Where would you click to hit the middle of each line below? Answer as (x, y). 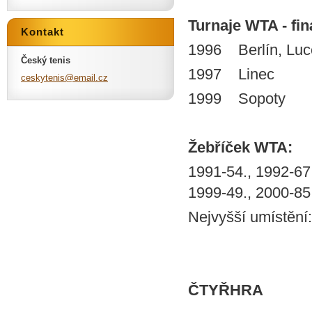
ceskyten (39, 78)
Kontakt (42, 32)
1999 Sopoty (237, 99)
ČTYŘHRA (226, 290)
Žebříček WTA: (240, 147)
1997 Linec (231, 74)
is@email (77, 78)
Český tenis (46, 60)
